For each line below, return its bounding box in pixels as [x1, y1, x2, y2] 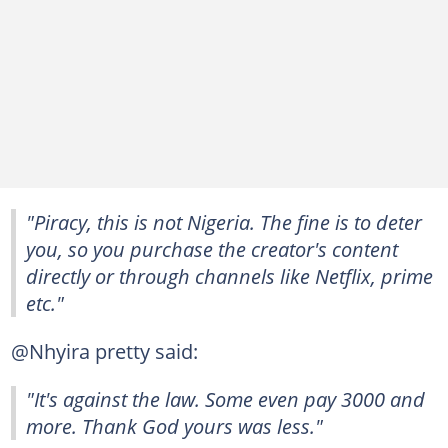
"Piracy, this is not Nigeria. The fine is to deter [26, 208, 422, 237]
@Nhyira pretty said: [10, 337, 198, 366]
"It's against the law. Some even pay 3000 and [26, 385, 425, 414]
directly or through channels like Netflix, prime [26, 262, 433, 291]
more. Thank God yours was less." [26, 412, 323, 441]
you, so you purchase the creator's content [26, 235, 398, 264]
